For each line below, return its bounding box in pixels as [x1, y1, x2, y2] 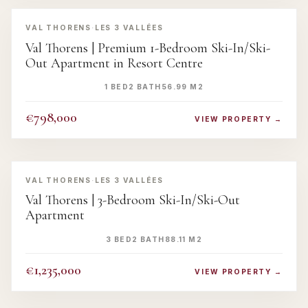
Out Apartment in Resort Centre [25, 54, 203, 71]
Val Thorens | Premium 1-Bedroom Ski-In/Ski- [25, 39, 270, 56]
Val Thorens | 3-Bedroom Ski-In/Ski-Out [25, 192, 240, 209]
